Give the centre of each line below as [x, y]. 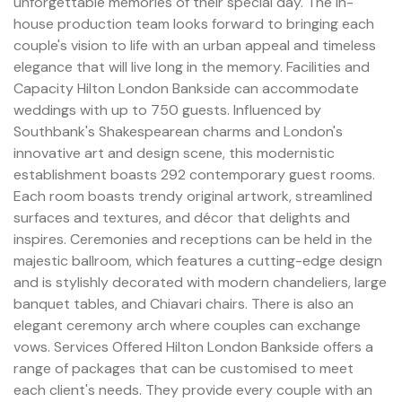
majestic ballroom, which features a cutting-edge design [198, 260]
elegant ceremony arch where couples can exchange [187, 325]
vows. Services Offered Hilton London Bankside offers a [193, 346]
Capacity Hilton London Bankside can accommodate [186, 88]
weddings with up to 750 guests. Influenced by [167, 109]
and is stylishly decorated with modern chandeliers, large [200, 282]
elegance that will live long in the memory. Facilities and [192, 66]
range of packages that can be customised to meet [184, 368]
